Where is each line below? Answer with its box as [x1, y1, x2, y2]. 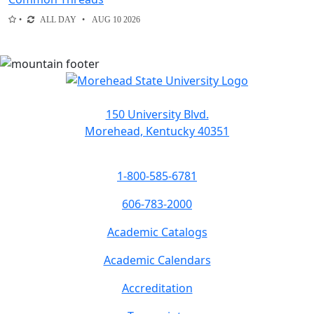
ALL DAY [40, 15, 76, 25]
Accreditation [121, 280, 193, 296]
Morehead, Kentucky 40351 [85, 123, 229, 139]
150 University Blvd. [105, 107, 209, 123]
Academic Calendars [103, 252, 211, 268]
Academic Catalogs [107, 224, 207, 240]
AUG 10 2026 [92, 15, 140, 25]
